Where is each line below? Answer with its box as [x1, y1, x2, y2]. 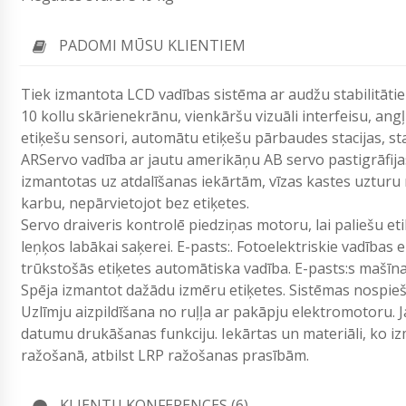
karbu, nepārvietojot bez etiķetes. [21, 193, 249, 214]
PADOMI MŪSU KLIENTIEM [59, 35, 246, 56]
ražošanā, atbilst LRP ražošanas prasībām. [21, 345, 309, 366]
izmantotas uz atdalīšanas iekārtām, [21, 171, 266, 192]
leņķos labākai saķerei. [21, 237, 177, 257]
